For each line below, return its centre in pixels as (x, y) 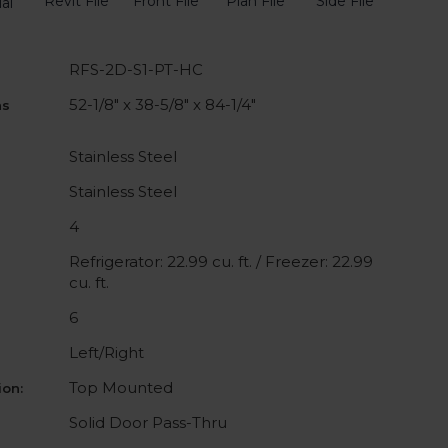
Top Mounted (120, 387)
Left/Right (106, 352)
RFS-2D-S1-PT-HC (135, 69)
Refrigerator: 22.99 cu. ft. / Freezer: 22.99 (220, 261)
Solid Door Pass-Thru (147, 422)
